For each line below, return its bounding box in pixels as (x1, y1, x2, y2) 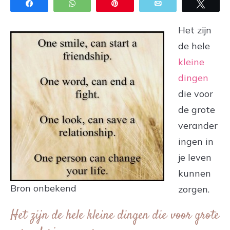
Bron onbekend (10, 182, 76, 194)
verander (178, 119, 218, 131)
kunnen (178, 167, 211, 179)
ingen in (178, 135, 214, 147)
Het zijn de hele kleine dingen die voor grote (10, 206, 219, 224)
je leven (178, 151, 212, 163)
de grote (178, 103, 215, 116)
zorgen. (178, 183, 209, 195)
